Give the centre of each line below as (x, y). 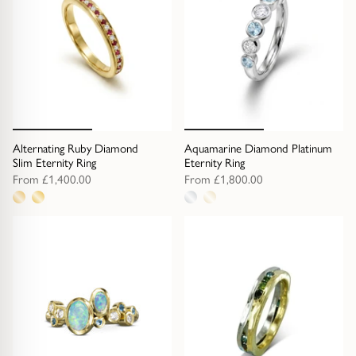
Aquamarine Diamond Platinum (258, 149)
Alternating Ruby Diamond (75, 149)
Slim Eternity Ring (54, 163)
